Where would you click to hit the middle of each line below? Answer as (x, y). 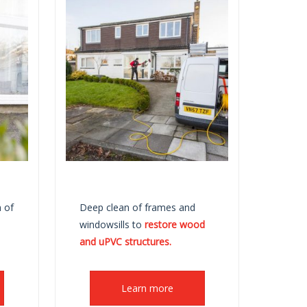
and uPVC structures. (126, 242)
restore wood (175, 225)
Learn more (147, 288)
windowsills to (112, 225)
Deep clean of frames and (138, 208)
